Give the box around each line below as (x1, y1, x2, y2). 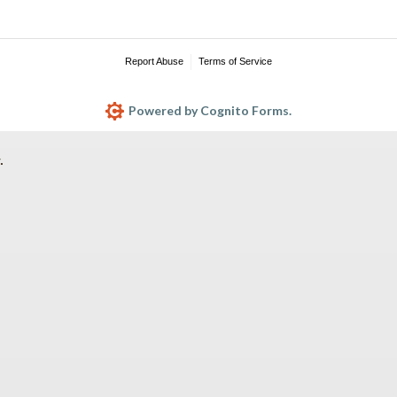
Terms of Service (198, 55, 272, 66)
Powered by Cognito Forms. (126, 102, 292, 118)
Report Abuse (125, 55, 184, 66)
